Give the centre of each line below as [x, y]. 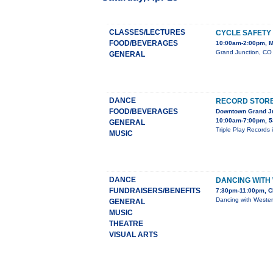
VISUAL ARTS [133, 235]
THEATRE [126, 224]
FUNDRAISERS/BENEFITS [155, 191]
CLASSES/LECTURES [147, 33]
